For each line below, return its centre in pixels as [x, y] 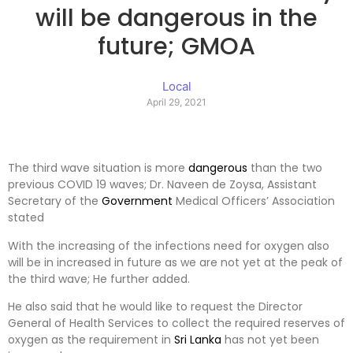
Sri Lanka [198, 340]
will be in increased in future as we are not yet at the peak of [175, 262]
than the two [285, 168]
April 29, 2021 [176, 102]
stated [26, 218]
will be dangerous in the [176, 19]
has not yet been [270, 340]
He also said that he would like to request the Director [155, 307]
